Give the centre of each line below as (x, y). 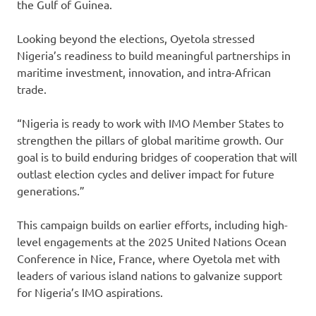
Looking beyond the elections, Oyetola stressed (136, 38)
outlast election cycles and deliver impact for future (146, 174)
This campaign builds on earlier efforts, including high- (152, 225)
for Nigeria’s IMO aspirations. (90, 292)
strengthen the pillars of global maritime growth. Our (150, 140)
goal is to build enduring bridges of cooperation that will (157, 157)
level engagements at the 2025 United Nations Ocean (152, 242)
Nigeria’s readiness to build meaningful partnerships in (154, 55)
